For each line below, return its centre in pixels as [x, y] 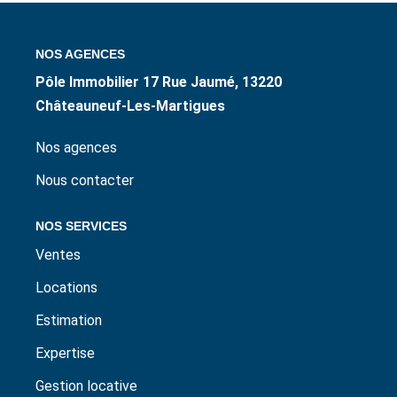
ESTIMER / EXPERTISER [198, 21]
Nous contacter [85, 182]
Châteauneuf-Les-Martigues [130, 108]
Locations [66, 289]
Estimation [69, 322]
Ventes [58, 256]
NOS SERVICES [81, 228]
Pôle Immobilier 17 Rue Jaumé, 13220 [159, 84]
